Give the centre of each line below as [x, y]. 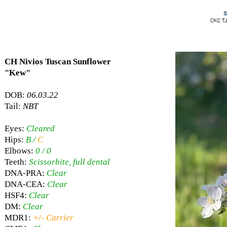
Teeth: [17, 162]
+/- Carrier [53, 218]
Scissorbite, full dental [69, 162]
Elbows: [20, 151]
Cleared [41, 128]
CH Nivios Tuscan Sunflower [58, 62]
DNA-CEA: [26, 184]
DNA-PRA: [26, 173]
